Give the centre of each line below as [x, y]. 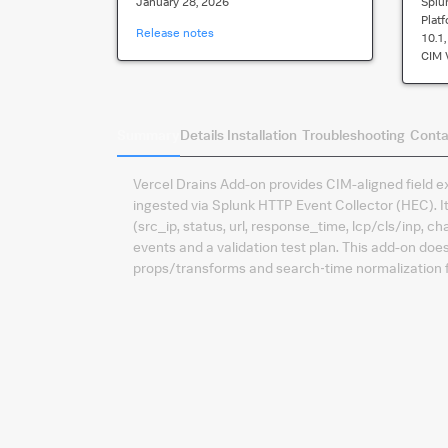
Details [202, 134]
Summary [148, 134]
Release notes [175, 32]
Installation [262, 134]
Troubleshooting [353, 134]
